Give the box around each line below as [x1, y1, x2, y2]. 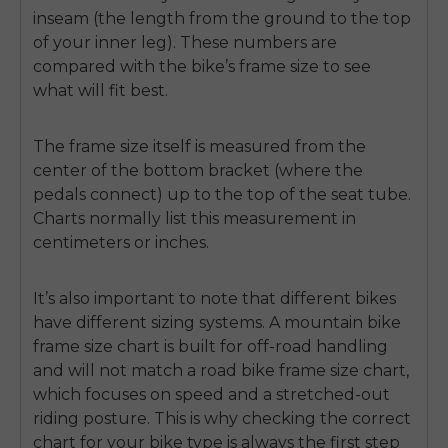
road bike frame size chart [200, 360, 406, 380]
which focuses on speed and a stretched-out [33, 384, 390, 404]
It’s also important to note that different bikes [33, 288, 396, 308]
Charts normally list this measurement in [33, 208, 356, 228]
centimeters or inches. [33, 232, 209, 252]
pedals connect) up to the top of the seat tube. [33, 184, 411, 204]
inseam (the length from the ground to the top [33, 8, 411, 28]
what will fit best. [33, 80, 168, 100]
